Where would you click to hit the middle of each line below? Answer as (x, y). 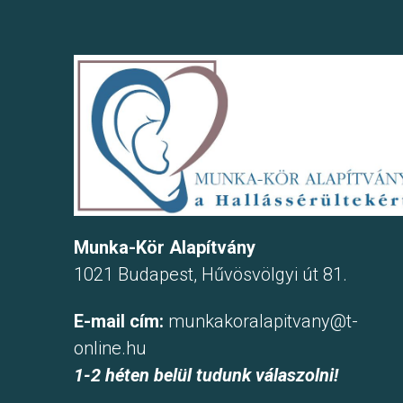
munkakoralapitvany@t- (263, 321)
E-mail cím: (119, 321)
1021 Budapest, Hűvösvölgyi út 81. (210, 275)
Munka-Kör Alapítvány (165, 248)
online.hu (110, 348)
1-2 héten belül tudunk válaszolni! (206, 375)
